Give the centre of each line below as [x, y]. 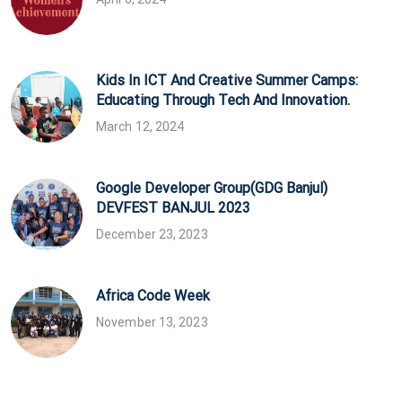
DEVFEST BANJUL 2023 [173, 207]
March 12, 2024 [140, 126]
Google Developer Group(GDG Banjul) [212, 188]
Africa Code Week [153, 295]
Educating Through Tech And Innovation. [223, 100]
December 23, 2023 [152, 234]
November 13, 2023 [152, 322]
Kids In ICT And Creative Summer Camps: [227, 80]
